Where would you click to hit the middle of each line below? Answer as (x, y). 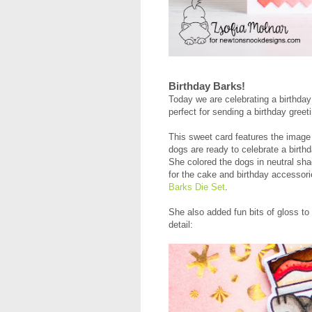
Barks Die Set (197, 187)
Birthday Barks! (207, 86)
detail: (181, 224)
